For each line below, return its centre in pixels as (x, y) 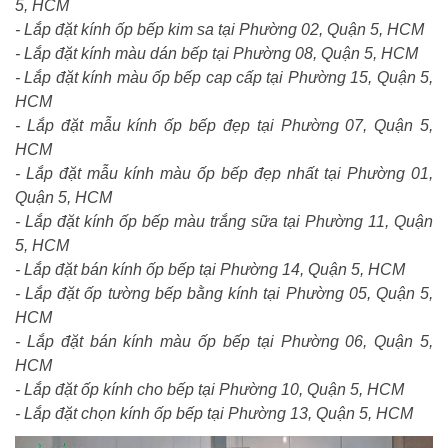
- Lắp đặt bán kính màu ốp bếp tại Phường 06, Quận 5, (224, 342)
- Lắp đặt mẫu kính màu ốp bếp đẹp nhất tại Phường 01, (224, 174)
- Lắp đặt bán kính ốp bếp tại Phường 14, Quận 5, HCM (210, 270)
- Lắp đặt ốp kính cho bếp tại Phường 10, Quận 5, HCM (209, 390)
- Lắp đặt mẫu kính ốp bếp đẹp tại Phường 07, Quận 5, (224, 126)
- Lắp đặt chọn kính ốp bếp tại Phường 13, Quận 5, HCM (214, 414)
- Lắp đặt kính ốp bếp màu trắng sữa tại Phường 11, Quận (224, 222)
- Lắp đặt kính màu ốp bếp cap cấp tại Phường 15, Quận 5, (224, 78)
